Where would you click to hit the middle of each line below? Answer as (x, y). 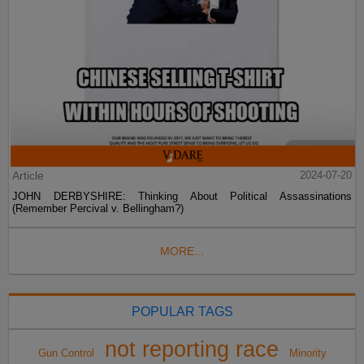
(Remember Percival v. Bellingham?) (98, 208)
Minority (308, 353)
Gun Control (66, 353)
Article (28, 175)
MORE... (182, 251)
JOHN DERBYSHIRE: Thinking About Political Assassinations (182, 196)
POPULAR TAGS (182, 311)
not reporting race (191, 349)
